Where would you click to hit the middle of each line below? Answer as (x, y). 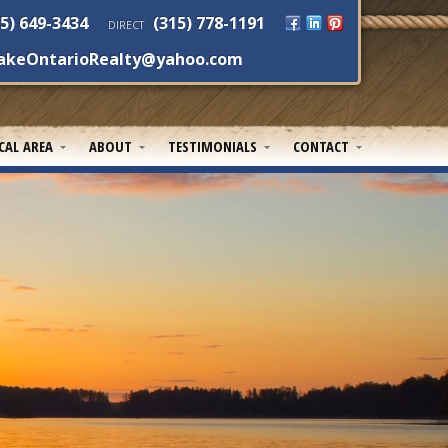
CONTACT (321, 146)
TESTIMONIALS (212, 146)
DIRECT (126, 25)
